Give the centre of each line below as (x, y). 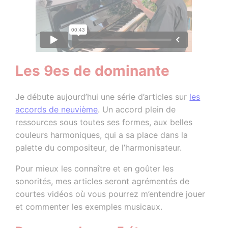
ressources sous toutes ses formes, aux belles (104, 122)
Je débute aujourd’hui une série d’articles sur (103, 96)
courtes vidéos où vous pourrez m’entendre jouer (110, 194)
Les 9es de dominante (93, 71)
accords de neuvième (57, 109)
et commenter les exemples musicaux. (89, 206)
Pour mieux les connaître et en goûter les (95, 168)
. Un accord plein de (137, 109)
